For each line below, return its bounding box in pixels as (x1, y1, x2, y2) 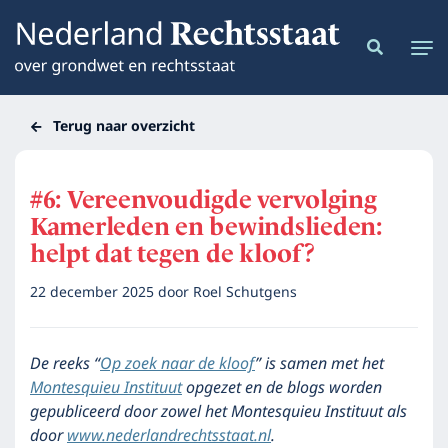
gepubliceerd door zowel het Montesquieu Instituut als (30, 399, 407, 425)
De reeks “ (30, 351, 100, 377)
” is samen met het (255, 351, 384, 377)
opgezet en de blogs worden (182, 375, 382, 401)
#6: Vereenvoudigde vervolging (30, 185, 377, 214)
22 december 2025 (30, 281, 158, 304)
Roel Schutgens (193, 281, 297, 304)
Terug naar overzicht (52, 115, 195, 138)
